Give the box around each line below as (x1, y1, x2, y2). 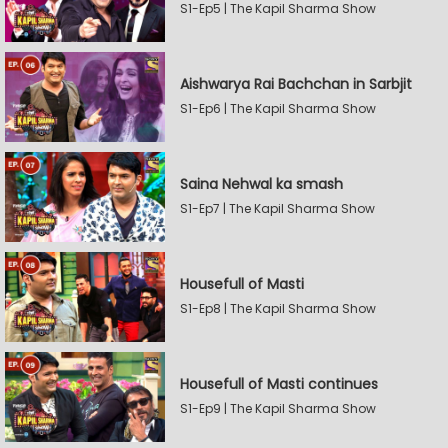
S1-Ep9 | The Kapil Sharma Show (180, 400, 376, 417)
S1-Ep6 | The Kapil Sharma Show (180, 100, 376, 117)
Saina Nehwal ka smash (180, 174, 343, 194)
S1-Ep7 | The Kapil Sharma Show (180, 200, 375, 217)
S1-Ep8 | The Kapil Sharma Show (180, 300, 376, 317)
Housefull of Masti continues (180, 374, 378, 394)
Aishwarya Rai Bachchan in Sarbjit (180, 74, 412, 94)
